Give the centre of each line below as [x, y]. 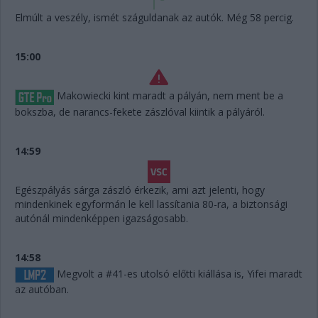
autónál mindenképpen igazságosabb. [102, 218]
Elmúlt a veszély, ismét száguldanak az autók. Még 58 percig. [154, 18]
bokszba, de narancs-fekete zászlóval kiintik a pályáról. [141, 111]
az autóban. [42, 289]
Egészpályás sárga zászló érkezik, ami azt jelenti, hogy [140, 190]
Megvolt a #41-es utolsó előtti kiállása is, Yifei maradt [178, 273]
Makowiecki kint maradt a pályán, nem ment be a [169, 96]
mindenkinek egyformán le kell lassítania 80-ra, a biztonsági [151, 204]
